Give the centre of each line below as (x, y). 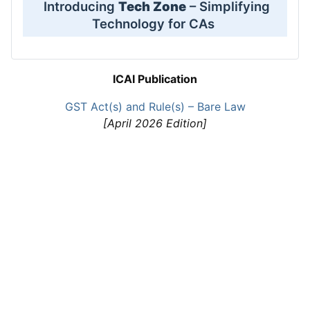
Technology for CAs (155, 24)
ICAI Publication (155, 79)
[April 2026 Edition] (155, 123)
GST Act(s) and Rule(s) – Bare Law (155, 107)
